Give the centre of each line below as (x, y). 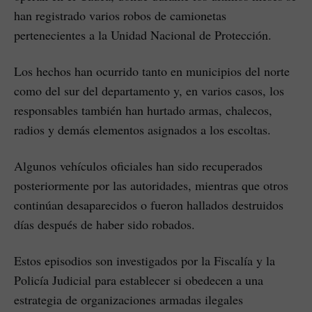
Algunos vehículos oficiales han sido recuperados (138, 166)
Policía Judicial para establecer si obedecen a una (139, 280)
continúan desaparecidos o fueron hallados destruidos (149, 205)
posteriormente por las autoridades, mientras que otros (151, 186)
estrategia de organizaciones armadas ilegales (128, 300)
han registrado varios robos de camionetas (120, 16)
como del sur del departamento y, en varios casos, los (149, 91)
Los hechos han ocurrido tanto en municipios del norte (152, 71)
